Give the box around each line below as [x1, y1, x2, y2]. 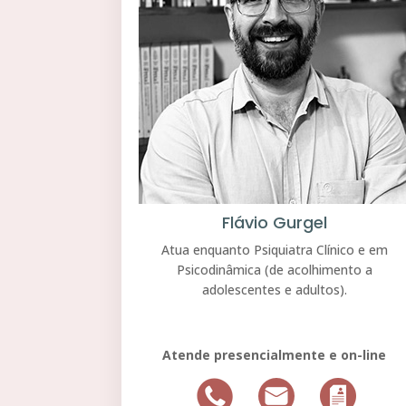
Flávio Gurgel [221, 210, 327, 234]
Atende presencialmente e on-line [162, 345, 387, 363]
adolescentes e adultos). [201, 280, 347, 298]
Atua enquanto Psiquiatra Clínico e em [160, 240, 388, 258]
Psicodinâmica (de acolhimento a [176, 260, 372, 278]
